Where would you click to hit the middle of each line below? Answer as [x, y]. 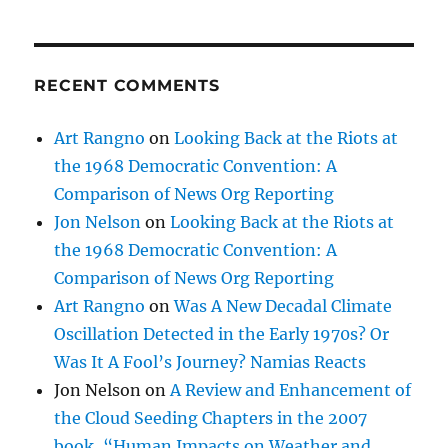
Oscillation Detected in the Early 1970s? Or [222, 334]
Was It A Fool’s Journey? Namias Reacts [210, 362]
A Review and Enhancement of [291, 390]
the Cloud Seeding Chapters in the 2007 [211, 418]
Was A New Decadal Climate [283, 306]
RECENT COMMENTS [127, 86]
